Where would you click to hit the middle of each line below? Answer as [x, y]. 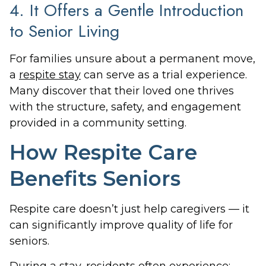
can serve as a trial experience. [164, 75]
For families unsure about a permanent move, [132, 58]
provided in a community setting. [98, 123]
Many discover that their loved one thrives [122, 91]
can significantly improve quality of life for [121, 225]
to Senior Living [64, 31]
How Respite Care [103, 153]
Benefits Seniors [95, 179]
